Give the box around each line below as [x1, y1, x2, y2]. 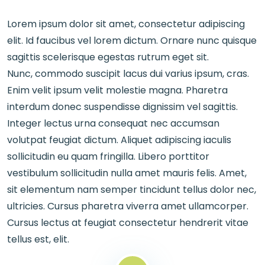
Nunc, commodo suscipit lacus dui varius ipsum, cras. [7, 67, 249, 80]
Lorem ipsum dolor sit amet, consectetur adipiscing [7, 17, 245, 31]
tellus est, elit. [7, 232, 69, 246]
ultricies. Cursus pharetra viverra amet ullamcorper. [7, 199, 248, 213]
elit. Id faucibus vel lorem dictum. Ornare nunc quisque [7, 34, 257, 47]
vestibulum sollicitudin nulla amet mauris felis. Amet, [7, 166, 247, 180]
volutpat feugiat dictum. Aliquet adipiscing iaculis [7, 133, 231, 147]
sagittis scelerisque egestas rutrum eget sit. [7, 50, 209, 64]
